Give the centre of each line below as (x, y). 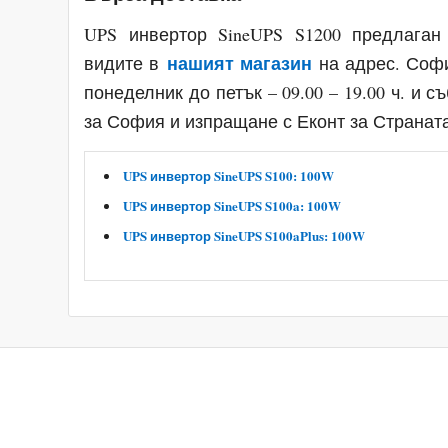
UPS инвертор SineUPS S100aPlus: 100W (244, 236)
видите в (122, 63)
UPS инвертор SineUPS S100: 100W (229, 176)
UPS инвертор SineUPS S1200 (218, 34)
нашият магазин (239, 63)
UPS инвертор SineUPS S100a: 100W (232, 206)
